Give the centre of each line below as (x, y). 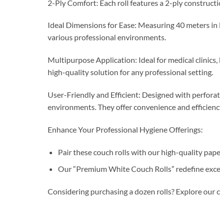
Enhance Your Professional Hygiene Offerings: (125, 129)
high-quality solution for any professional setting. (130, 72)
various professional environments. (107, 37)
